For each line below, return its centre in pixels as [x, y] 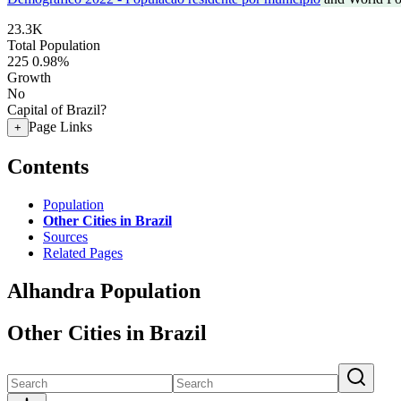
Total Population [54, 45]
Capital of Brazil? [57, 110]
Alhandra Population [104, 290]
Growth [29, 77]
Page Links [60, 127]
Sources [65, 236]
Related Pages [83, 252]
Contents [48, 166]
